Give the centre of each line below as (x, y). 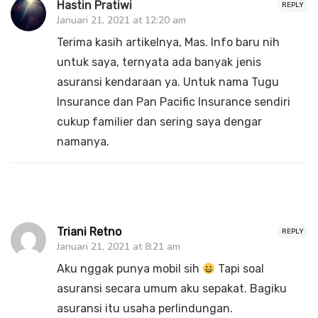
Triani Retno (89, 232)
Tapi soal (240, 269)
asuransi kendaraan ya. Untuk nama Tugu (168, 82)
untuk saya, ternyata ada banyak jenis (159, 62)
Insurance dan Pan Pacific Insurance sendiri (174, 102)
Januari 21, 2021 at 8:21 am (119, 247)
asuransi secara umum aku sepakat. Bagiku (172, 289)
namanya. (83, 142)
